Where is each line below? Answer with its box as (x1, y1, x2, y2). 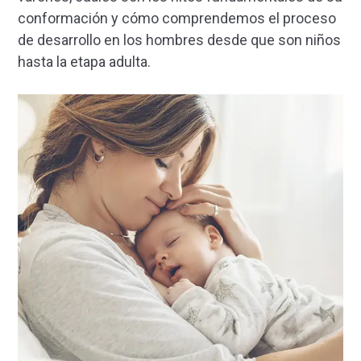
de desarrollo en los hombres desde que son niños (18, 31, 341, 49)
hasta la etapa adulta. (18, 53, 151, 71)
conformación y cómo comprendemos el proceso (18, 10, 336, 27)
